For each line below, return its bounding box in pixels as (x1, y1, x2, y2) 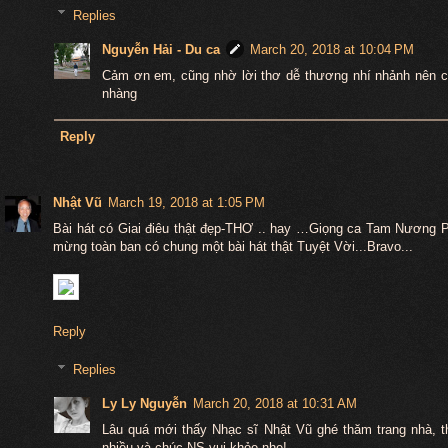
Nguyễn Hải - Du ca (101, 42, 220, 58)
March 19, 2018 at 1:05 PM (108, 194, 265, 210)
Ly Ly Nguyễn (101, 395, 187, 411)
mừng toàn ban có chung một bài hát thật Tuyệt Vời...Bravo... (53, 238, 413, 254)
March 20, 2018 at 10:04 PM (249, 42, 414, 58)
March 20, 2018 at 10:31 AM (192, 395, 357, 411)
